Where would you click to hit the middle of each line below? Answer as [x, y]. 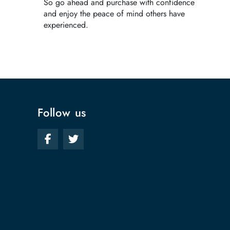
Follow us [62, 112]
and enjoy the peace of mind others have [114, 14]
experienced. [66, 25]
